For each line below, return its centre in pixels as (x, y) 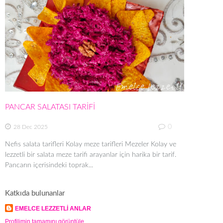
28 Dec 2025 (31, 127)
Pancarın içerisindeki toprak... (49, 166)
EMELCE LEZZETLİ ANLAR (53, 209)
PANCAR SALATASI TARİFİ (50, 107)
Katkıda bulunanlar (35, 193)
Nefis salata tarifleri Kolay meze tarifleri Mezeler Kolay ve (91, 145)
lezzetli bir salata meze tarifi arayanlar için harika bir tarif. (91, 155)
